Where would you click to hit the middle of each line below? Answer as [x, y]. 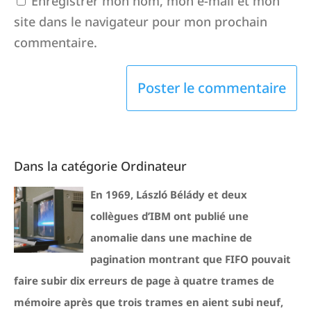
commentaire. [56, 42]
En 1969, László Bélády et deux [169, 194]
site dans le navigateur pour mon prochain [141, 22]
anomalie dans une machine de [171, 237]
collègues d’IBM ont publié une [169, 216]
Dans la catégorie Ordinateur [100, 166]
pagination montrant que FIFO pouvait [191, 259]
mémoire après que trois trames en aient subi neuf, [149, 302]
